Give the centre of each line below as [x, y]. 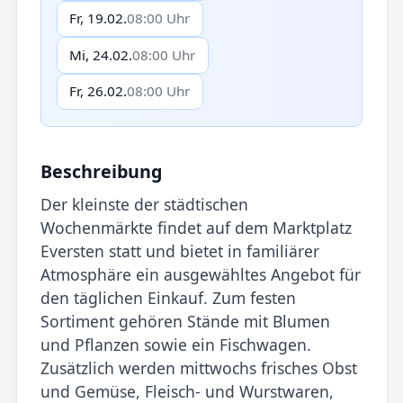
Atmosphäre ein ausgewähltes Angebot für [200, 275]
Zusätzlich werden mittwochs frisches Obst [198, 368]
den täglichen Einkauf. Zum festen [168, 298]
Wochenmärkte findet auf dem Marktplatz [196, 228]
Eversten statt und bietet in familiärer [179, 251]
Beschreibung [101, 171]
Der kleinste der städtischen [144, 205]
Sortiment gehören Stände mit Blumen [185, 322]
